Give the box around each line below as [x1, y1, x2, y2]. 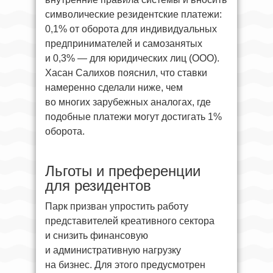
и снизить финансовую [45, 230, 148, 241]
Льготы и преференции [45, 162, 200, 179]
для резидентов [45, 177, 151, 194]
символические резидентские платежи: [45, 9, 222, 19]
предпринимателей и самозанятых [45, 38, 202, 49]
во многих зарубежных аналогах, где [45, 96, 211, 107]
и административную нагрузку [45, 244, 181, 255]
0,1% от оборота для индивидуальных [45, 23, 217, 34]
